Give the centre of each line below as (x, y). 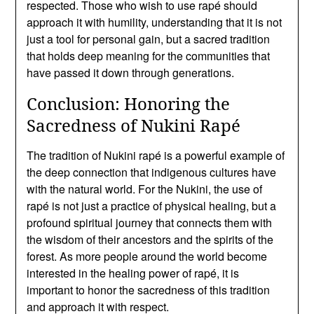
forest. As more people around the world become (147, 256)
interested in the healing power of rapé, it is (133, 273)
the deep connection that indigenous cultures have (152, 172)
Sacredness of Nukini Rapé (134, 125)
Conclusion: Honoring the (129, 103)
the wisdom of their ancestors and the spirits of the (150, 239)
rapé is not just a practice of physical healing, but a (152, 205)
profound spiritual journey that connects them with (150, 222)
